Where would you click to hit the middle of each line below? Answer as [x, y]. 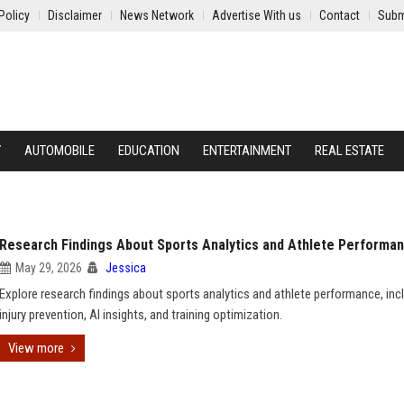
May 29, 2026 [49, 268]
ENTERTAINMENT [247, 151]
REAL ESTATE [349, 151]
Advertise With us [257, 15]
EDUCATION [149, 151]
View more [36, 348]
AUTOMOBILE [60, 151]
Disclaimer [75, 15]
